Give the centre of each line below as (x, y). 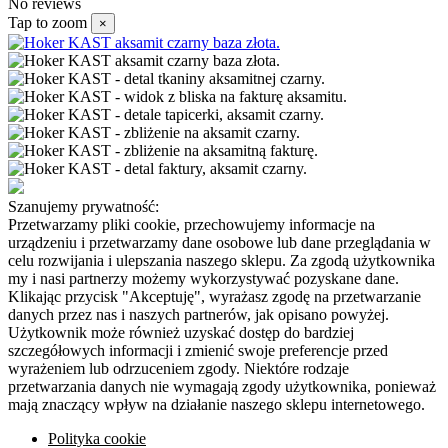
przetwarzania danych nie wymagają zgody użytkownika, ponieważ (222, 387)
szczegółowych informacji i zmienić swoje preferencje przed (198, 351)
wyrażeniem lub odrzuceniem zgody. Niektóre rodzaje (178, 369)
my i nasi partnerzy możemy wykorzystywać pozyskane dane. (203, 279)
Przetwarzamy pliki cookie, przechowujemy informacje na (191, 225)
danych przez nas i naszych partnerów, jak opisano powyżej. (198, 315)
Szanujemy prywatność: (83, 207)
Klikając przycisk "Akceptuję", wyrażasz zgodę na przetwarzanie (214, 297)
